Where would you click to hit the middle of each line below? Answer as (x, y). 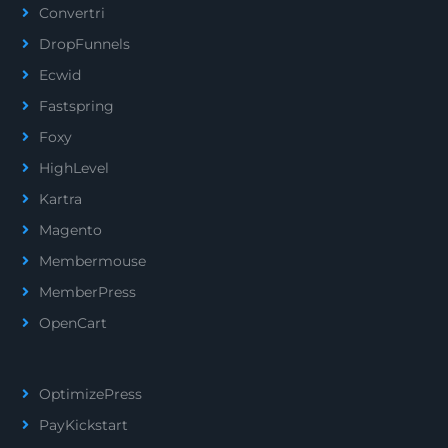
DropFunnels (84, 44)
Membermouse (92, 261)
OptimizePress (90, 394)
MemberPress (87, 292)
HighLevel (74, 168)
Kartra (60, 199)
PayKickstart (83, 425)
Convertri (72, 13)
